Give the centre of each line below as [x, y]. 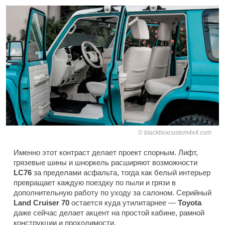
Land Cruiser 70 [41, 202]
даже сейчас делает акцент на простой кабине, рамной [109, 212]
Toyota [190, 202]
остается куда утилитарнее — [124, 202]
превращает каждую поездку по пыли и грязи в [95, 182]
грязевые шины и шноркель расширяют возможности [105, 162]
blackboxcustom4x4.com [178, 132]
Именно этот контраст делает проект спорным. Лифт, [106, 152]
